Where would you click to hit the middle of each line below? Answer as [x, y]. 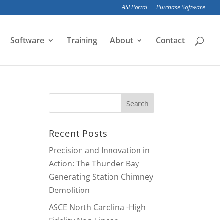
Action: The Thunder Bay [94, 164]
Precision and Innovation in [99, 150]
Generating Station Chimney [101, 177]
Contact [170, 40]
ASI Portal [135, 7]
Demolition [69, 190]
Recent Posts [78, 133]
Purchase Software [181, 7]
